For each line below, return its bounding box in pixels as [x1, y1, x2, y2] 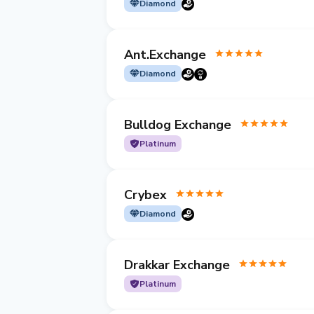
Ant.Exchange [124, 46, 206, 63]
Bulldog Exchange [124, 116, 231, 133]
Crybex [124, 186, 167, 203]
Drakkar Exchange [124, 256, 230, 273]
